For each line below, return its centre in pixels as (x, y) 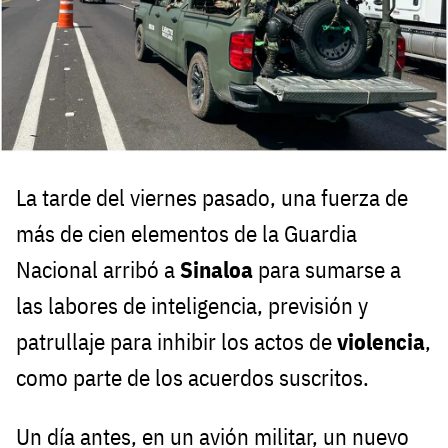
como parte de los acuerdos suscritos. (192, 378)
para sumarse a (329, 270)
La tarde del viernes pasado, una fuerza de (212, 198)
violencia (381, 342)
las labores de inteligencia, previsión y (192, 306)
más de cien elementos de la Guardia (186, 234)
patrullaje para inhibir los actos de (176, 342)
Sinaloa (219, 270)
